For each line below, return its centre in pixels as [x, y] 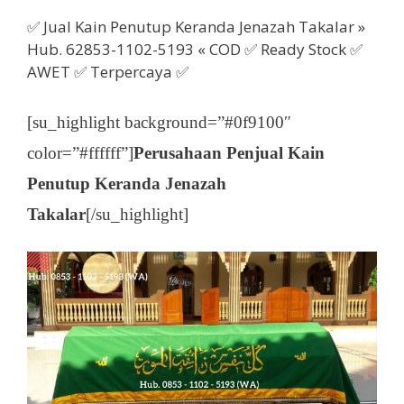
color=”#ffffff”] [80, 153]
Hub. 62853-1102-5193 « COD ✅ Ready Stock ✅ [195, 49]
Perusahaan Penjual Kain [229, 153]
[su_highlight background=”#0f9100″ [159, 122]
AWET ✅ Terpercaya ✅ [108, 71]
